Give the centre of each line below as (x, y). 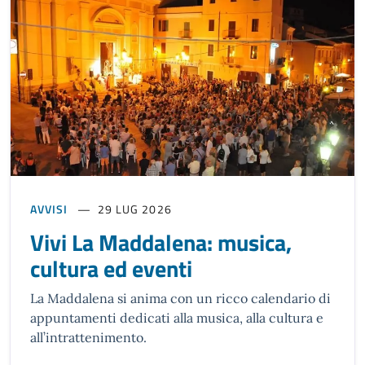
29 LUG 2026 (134, 209)
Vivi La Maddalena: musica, (161, 243)
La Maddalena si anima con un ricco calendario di (180, 299)
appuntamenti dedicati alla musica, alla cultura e (177, 318)
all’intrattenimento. (88, 338)
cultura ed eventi (111, 269)
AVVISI (49, 209)
